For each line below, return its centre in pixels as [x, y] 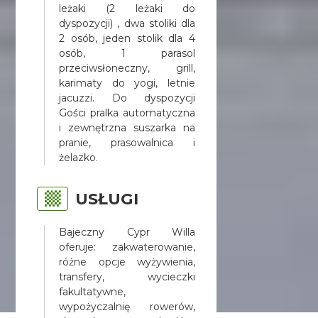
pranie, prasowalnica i [127, 142]
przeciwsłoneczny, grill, [127, 68]
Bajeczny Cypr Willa [127, 232]
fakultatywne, [93, 291]
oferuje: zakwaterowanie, [127, 247]
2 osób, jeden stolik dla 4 [127, 38]
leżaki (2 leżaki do [127, 8]
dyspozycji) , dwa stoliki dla [127, 23]
